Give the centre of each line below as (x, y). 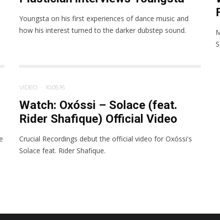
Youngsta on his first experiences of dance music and (104, 18)
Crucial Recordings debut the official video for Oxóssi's (106, 139)
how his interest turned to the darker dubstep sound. (103, 30)
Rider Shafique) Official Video (98, 119)
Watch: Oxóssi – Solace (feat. (98, 105)
